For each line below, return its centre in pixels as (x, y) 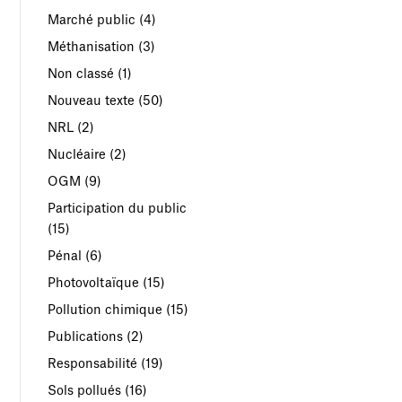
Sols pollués (85, 391)
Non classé (81, 74)
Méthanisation (92, 47)
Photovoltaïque (94, 283)
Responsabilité (93, 364)
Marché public (92, 20)
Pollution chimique (105, 310)
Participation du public (118, 209)
